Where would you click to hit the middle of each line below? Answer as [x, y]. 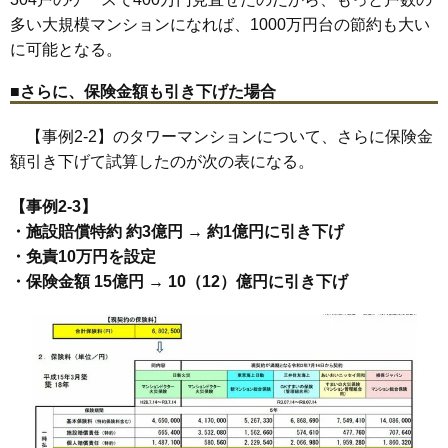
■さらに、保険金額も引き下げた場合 [143, 91]
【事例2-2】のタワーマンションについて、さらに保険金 [221, 136]
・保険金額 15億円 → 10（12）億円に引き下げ [179, 281]
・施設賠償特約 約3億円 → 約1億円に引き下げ [177, 231]
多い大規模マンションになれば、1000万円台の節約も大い [220, 24]
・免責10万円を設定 [83, 256]
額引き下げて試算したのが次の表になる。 [162, 161]
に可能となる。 [66, 49]
